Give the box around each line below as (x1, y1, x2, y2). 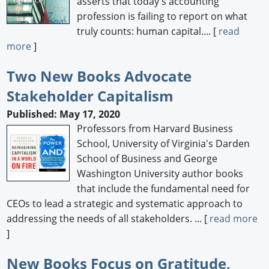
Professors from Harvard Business (77, 121, 234, 135)
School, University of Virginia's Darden (77, 136, 250, 150)
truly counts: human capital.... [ (77, 25, 219, 38)
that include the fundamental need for (77, 181, 250, 195)
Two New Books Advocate (7, 66, 192, 86)
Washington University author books (77, 166, 244, 180)
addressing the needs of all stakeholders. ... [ (7, 211, 210, 225)
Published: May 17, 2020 (7, 107, 121, 121)
